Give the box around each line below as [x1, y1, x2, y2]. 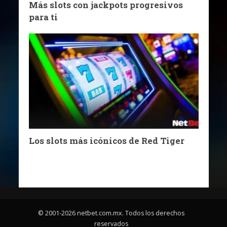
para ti [28, 11, 58, 23]
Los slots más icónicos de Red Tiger [28, 134, 184, 146]
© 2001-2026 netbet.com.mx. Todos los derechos [37, 208, 184, 217]
